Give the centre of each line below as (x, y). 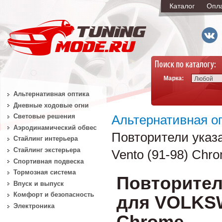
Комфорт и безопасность (54, 195)
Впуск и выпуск (38, 183)
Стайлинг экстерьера (47, 150)
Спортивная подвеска (48, 161)
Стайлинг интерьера (45, 139)
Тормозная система (44, 172)
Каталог (182, 6)
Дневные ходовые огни (51, 105)
